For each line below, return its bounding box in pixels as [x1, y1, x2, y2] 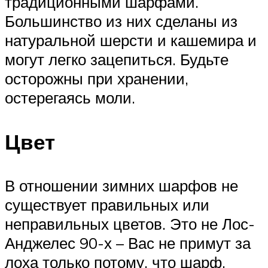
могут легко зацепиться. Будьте [5, 50, 229, 69]
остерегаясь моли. [5, 88, 135, 108]
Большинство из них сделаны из [5, 11, 237, 31]
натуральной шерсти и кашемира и [5, 31, 257, 50]
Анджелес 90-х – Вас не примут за [5, 233, 251, 252]
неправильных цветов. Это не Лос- [5, 214, 255, 233]
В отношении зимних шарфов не [5, 175, 238, 195]
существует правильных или [5, 194, 209, 214]
